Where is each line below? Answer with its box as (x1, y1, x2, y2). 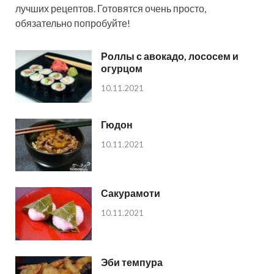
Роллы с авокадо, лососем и (101, 50, 239, 62)
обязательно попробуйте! (15, 17, 130, 29)
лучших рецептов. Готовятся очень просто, (15, 2, 206, 15)
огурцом (101, 62, 143, 75)
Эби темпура (101, 256, 163, 268)
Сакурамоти (101, 187, 160, 199)
